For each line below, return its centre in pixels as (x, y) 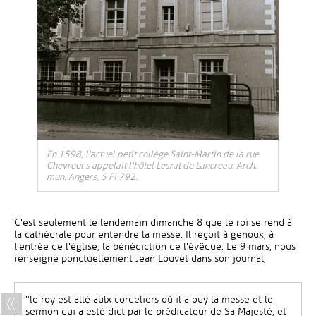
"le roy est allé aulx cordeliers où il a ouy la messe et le (149, 299)
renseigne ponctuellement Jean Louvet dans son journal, (140, 259)
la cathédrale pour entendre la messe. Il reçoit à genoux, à (144, 235)
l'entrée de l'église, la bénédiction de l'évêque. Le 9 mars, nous (155, 247)
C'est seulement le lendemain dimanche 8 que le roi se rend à (153, 223)
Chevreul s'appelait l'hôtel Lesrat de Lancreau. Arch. (152, 166)
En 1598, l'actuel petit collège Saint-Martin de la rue (153, 154)
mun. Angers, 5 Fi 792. (92, 177)
